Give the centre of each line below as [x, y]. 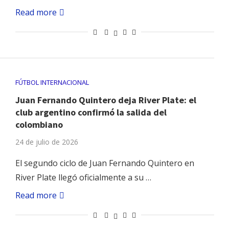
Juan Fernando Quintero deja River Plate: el [106, 100]
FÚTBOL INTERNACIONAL [52, 83]
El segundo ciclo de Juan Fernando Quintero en [105, 163]
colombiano [39, 125]
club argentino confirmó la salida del [91, 112]
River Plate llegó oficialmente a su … [83, 178]
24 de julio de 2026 [47, 142]
